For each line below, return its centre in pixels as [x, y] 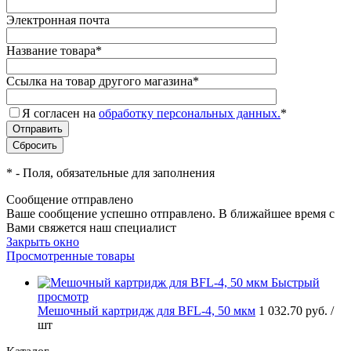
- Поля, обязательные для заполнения [114, 173]
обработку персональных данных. [190, 114]
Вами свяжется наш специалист [91, 228]
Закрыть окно [43, 242]
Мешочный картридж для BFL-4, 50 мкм [147, 311]
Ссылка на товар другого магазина [100, 81]
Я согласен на [60, 114]
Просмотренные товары [71, 256]
